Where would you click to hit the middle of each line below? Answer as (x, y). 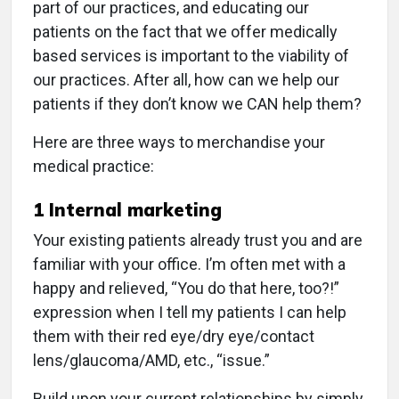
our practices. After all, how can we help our (186, 79)
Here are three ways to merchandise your (179, 142)
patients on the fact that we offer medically (185, 31)
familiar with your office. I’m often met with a (189, 264)
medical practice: (94, 166)
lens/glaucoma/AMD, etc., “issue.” (151, 360)
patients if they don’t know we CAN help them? (197, 103)
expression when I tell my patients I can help (190, 312)
